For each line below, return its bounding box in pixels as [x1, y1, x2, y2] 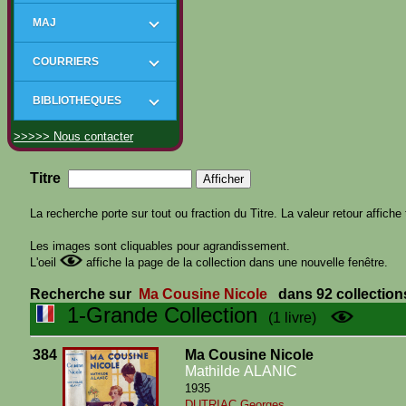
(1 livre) [257, 310, 316, 325]
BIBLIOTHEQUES [33, 94, 121, 107]
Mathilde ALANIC [185, 363, 297, 379]
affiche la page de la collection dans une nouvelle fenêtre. [82, 256, 388, 269]
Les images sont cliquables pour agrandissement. [30, 239, 290, 253]
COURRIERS [33, 55, 99, 68]
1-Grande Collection [54, 303, 257, 327]
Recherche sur [30, 286, 135, 302]
